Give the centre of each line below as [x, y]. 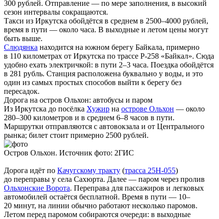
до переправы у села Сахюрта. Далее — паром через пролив [104, 179]
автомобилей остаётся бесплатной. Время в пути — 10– [97, 197]
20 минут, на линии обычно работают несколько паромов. [101, 206]
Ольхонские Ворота [37, 188]
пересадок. [22, 91]
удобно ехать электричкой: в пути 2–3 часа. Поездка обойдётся [109, 65]
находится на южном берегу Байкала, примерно [119, 47]
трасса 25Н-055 [150, 171]
